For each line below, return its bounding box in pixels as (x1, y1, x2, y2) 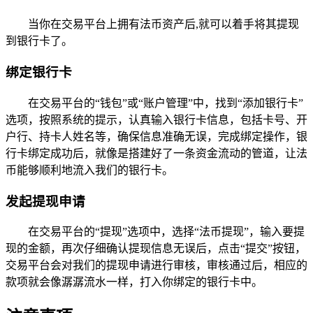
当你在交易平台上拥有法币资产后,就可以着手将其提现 (28, 18, 299, 31)
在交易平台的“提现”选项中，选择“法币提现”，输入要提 (28, 226, 305, 238)
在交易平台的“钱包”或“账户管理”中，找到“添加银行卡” (28, 96, 303, 109)
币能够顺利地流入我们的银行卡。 (6, 163, 173, 176)
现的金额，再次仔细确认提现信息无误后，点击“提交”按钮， (6, 242, 306, 255)
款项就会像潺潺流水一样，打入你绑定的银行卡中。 (6, 276, 263, 289)
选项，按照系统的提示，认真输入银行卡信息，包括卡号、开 (6, 113, 307, 126)
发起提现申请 (6, 194, 85, 209)
